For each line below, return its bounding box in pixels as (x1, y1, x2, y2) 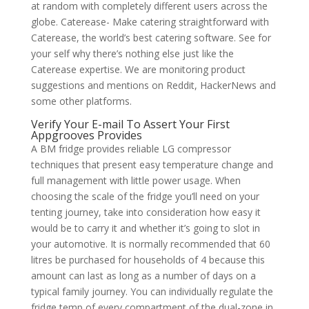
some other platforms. (30, 94, 132, 108)
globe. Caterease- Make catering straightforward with (30, 15, 269, 28)
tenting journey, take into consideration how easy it (30, 206, 261, 219)
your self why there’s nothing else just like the (30, 47, 234, 60)
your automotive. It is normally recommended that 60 (30, 237, 270, 250)
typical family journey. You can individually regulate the (30, 285, 273, 298)
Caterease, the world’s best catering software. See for (30, 31, 271, 44)
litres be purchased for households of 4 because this (30, 253, 265, 266)
